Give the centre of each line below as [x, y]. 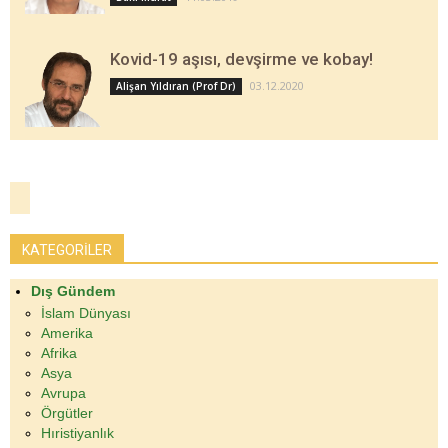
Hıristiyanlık [77, 433]
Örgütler [67, 413]
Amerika [67, 333]
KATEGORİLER [67, 250]
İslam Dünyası [86, 313]
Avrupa [63, 393]
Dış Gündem [73, 291]
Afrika [59, 353]
